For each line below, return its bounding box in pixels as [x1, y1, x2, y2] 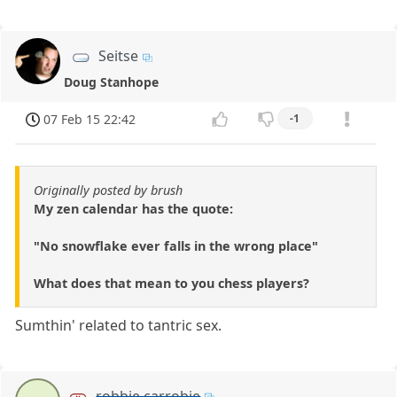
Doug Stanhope [64, 74, 160, 91]
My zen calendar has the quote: [34, 199, 233, 217]
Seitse [98, 46, 138, 66]
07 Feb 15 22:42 [43, 110, 136, 128]
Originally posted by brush [34, 181, 183, 198]
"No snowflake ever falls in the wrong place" [34, 237, 318, 254]
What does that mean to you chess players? [34, 274, 309, 292]
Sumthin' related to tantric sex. [15, 315, 222, 335]
